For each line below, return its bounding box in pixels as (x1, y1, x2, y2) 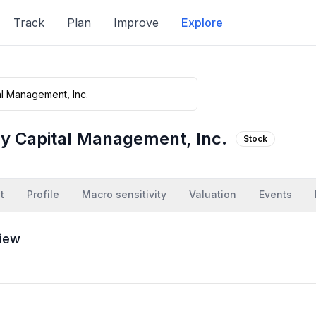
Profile (27, 188, 59, 200)
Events (259, 188, 292, 200)
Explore (181, 16, 223, 30)
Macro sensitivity (82, 188, 166, 200)
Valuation (189, 188, 236, 200)
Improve (114, 16, 159, 30)
